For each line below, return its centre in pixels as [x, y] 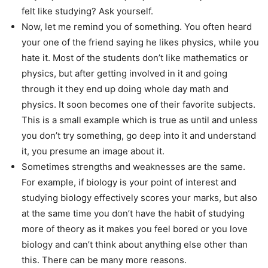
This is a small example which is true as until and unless [140, 120]
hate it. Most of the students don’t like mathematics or [135, 58]
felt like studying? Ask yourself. [87, 11]
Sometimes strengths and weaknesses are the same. [133, 167]
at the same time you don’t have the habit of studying [133, 214]
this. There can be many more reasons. [104, 260]
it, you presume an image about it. [93, 151]
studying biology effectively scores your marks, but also [139, 198]
